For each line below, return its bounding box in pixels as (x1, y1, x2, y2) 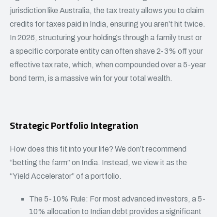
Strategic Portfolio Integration (10, 118, 139, 133)
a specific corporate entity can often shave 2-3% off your (10, 47, 203, 55)
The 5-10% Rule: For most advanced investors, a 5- (29, 195, 205, 203)
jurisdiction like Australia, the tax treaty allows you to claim (10, 6, 204, 15)
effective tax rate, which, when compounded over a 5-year (10, 61, 206, 69)
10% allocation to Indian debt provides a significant (29, 207, 201, 216)
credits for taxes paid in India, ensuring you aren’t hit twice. (10, 20, 205, 28)
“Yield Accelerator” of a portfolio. (10, 172, 122, 180)
